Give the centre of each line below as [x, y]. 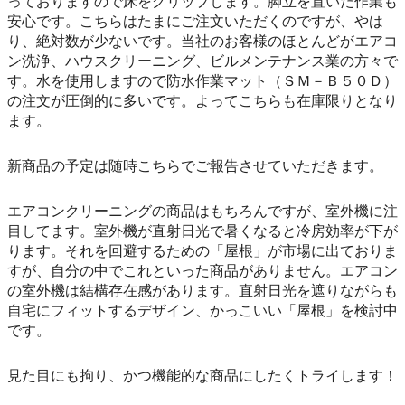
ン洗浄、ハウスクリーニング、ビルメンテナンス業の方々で [202, 61]
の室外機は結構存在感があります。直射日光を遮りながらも [202, 291]
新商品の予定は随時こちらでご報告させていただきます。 [195, 166]
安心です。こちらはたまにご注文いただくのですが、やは [195, 22]
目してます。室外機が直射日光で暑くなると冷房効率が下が [202, 231]
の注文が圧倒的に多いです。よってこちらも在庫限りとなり [202, 101]
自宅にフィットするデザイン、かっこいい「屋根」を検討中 [202, 311]
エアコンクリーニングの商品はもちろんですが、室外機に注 [202, 212]
